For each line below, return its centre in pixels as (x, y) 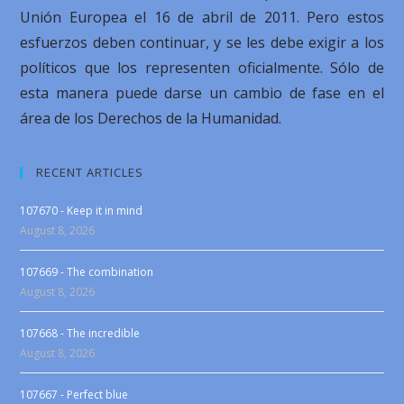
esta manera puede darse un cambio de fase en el (202, 93)
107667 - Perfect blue (74, 395)
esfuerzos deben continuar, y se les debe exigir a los (202, 42)
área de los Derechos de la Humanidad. (151, 118)
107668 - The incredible (80, 333)
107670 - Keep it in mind (82, 211)
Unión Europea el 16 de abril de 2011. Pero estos (202, 17)
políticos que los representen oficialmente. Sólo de (202, 68)
